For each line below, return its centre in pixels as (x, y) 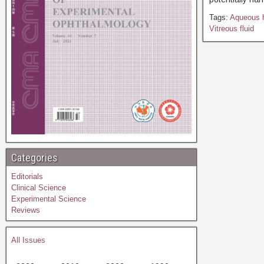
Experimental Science (49, 199)
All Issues (28, 240)
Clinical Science (39, 187)
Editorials (27, 176)
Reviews (26, 210)
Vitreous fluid (231, 29)
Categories (34, 157)
